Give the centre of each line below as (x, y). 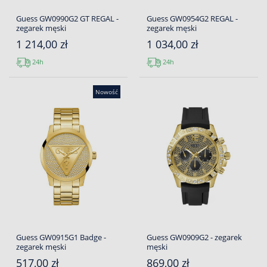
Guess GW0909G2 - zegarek (194, 237)
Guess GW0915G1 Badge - (61, 237)
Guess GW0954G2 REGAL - (192, 18)
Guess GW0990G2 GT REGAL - (67, 18)
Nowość (107, 92)
